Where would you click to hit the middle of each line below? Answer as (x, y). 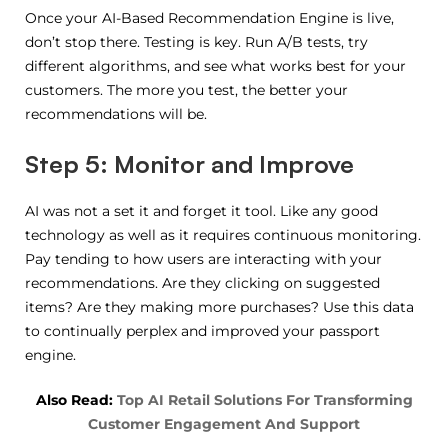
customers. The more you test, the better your (186, 89)
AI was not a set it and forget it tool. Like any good (201, 210)
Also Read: (76, 399)
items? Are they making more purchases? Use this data (219, 306)
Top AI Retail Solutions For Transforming (264, 399)
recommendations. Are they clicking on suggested (202, 282)
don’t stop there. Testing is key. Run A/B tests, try (196, 41)
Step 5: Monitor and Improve (189, 163)
